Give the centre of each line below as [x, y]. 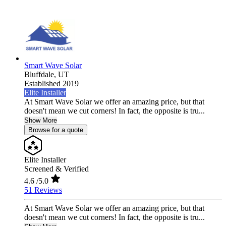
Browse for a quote [56, 130]
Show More [41, 121]
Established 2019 [51, 84]
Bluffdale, [41, 75]
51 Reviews [43, 190]
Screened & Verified [56, 169]
